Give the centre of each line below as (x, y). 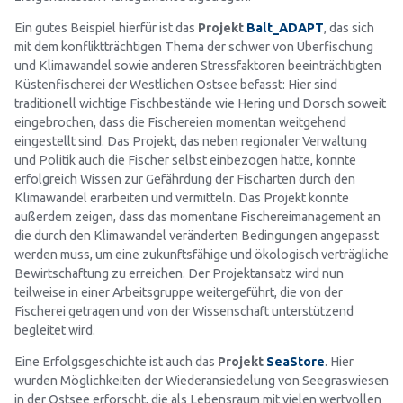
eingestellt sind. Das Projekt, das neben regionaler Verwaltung (191, 141)
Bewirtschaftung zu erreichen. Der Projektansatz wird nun (179, 273)
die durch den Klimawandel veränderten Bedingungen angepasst (197, 235)
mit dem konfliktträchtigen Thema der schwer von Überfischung (194, 46)
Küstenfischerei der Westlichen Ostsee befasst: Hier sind (176, 84)
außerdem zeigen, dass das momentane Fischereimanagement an (197, 216)
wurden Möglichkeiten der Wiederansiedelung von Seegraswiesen (201, 381)
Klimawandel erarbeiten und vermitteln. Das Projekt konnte (182, 197)
